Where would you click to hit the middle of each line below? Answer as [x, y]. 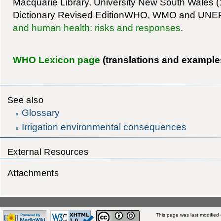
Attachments [33, 173]
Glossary [41, 112]
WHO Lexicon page [56, 59]
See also [25, 100]
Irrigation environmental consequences [104, 127]
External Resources [48, 152]
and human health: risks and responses [96, 28]
